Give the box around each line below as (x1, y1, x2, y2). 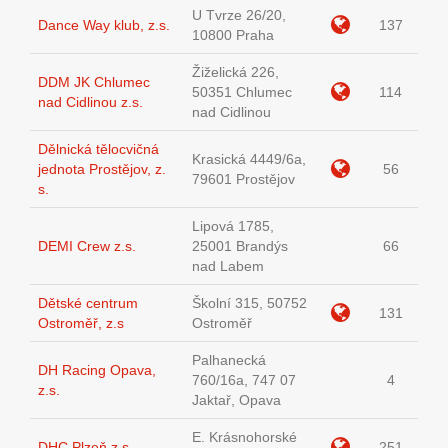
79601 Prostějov (192, 171, 295, 188)
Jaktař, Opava (192, 392, 281, 409)
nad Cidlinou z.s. (38, 94, 143, 111)
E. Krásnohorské (192, 429, 297, 446)
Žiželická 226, (192, 64, 279, 81)
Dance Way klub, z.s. (38, 17, 170, 34)
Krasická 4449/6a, (192, 151, 306, 168)
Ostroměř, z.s (38, 315, 124, 332)
